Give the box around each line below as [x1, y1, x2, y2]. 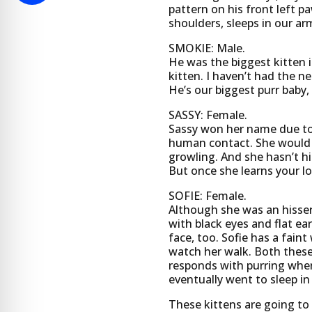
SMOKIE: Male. [168, 40, 245, 56]
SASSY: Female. [168, 107, 247, 123]
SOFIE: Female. [168, 188, 247, 204]
